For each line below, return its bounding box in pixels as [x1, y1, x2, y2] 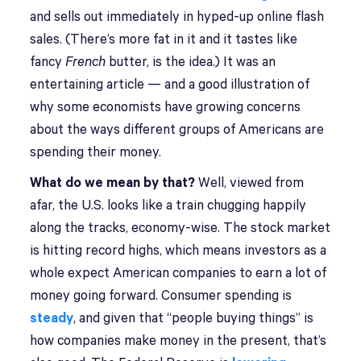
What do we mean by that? [30, 176, 199, 191]
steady [30, 311, 74, 326]
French [65, 55, 106, 70]
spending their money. [30, 145, 162, 160]
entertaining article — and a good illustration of [30, 77, 310, 93]
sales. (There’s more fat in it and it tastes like [30, 32, 298, 48]
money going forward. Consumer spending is [30, 288, 293, 304]
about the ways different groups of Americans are [30, 122, 325, 138]
